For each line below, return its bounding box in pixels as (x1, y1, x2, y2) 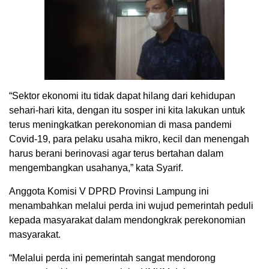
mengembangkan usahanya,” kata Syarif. (9, 162, 183, 173)
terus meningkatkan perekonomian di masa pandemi (9, 119, 232, 130)
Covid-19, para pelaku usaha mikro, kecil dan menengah (9, 133, 249, 144)
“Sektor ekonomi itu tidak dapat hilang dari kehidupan (9, 90, 235, 101)
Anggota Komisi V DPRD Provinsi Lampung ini (9, 186, 209, 196)
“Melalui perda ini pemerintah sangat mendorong (9, 252, 216, 263)
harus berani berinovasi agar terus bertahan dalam (9, 148, 223, 159)
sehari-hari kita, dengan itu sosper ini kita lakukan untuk (9, 104, 245, 115)
